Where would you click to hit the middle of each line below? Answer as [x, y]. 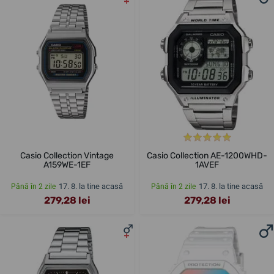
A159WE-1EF [67, 165]
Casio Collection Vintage [67, 156]
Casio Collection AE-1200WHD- [207, 156]
